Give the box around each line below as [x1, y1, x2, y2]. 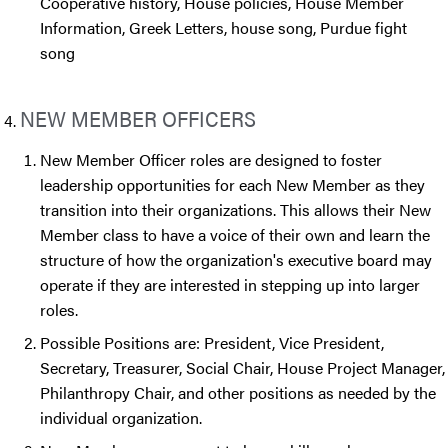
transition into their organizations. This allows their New [40, 198, 431, 222]
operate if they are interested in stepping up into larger [40, 273, 420, 297]
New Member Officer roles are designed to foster [40, 148, 382, 172]
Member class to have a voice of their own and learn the [40, 223, 430, 247]
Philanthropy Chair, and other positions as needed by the [40, 381, 436, 405]
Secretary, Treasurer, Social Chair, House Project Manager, [40, 356, 445, 380]
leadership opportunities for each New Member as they [40, 173, 425, 197]
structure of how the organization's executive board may [40, 248, 432, 272]
